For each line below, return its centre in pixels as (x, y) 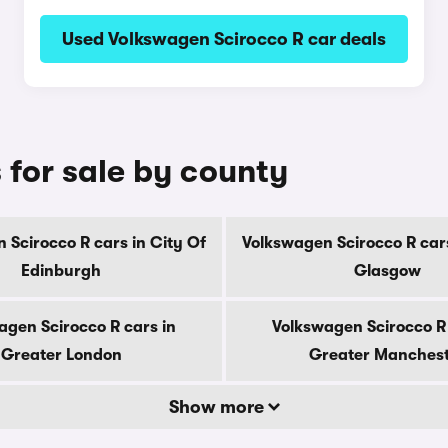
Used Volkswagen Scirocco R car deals (223, 39)
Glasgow (387, 271)
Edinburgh (61, 271)
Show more (218, 407)
